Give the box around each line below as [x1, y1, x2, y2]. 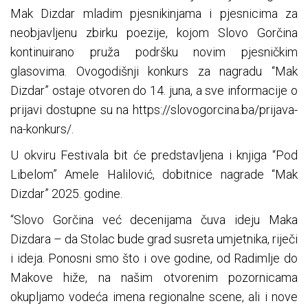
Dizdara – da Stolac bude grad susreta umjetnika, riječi [10, 232, 298, 247]
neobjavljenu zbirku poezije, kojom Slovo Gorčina [10, 25, 298, 41]
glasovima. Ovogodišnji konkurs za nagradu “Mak [10, 64, 298, 79]
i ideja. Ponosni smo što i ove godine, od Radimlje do [10, 251, 298, 266]
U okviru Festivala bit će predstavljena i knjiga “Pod [10, 148, 298, 163]
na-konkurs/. [10, 122, 74, 137]
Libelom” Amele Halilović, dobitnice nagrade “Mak [10, 167, 298, 182]
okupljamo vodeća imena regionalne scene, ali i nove [10, 289, 298, 305]
